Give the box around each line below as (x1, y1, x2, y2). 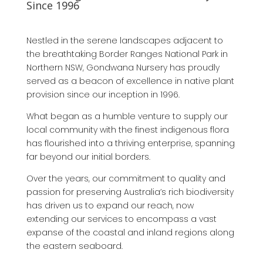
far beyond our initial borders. (26, 150, 150, 163)
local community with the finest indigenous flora (26, 123, 229, 136)
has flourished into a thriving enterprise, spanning (26, 137, 235, 149)
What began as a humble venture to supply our (26, 110, 228, 122)
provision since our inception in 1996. (26, 88, 180, 100)
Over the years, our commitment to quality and (26, 172, 225, 184)
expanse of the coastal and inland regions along (26, 226, 234, 238)
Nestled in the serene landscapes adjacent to (26, 34, 223, 46)
